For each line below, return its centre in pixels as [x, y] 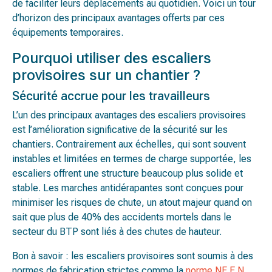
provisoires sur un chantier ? [106, 75]
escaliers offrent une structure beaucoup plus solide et [127, 173]
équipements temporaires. [68, 32]
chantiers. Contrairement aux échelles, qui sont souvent [129, 144]
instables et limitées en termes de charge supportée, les [132, 159]
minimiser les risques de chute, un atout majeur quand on [132, 202]
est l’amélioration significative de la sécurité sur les [120, 130]
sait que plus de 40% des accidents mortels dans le [122, 217]
